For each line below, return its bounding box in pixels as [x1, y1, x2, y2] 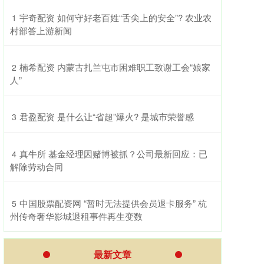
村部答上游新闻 [10, 24, 72, 37]
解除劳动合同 [10, 160, 63, 173]
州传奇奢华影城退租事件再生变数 [10, 210, 143, 222]
